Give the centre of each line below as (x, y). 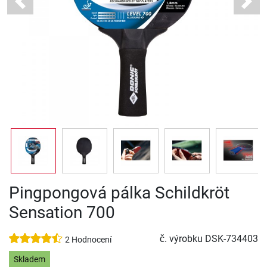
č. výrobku (182, 239)
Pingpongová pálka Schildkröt (119, 193)
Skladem (29, 259)
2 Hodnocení (88, 240)
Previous (38, 7)
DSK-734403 (232, 239)
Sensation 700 (62, 213)
